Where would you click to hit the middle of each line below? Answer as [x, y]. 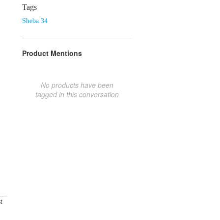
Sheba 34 [35, 21]
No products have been [77, 85]
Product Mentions [52, 53]
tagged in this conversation [77, 94]
